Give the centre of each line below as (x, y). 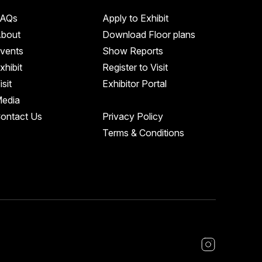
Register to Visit (135, 68)
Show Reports (133, 51)
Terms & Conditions (144, 133)
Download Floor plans (149, 35)
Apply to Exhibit (136, 18)
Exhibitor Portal (135, 84)
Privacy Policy (133, 117)
